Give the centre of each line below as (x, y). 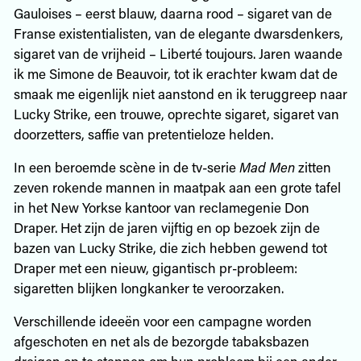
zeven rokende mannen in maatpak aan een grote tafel (177, 187)
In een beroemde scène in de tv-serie (126, 166)
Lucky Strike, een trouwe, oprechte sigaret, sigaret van (176, 113)
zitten (313, 166)
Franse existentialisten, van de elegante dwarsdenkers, (178, 33)
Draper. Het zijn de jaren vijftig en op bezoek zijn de (166, 227)
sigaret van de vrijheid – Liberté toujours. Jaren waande (178, 53)
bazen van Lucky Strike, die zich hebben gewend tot (170, 247)
